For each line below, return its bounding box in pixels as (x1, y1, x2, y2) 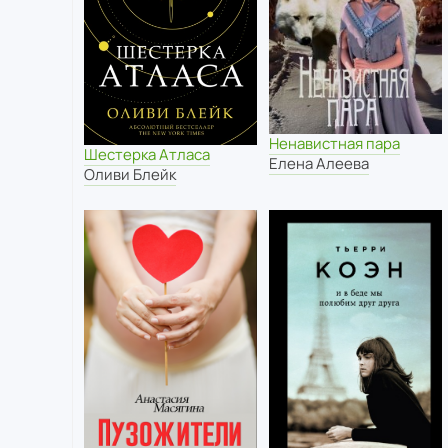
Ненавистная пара (268, 133, 400, 155)
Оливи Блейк (84, 164, 176, 186)
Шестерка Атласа (84, 144, 210, 166)
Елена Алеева (268, 153, 369, 175)
